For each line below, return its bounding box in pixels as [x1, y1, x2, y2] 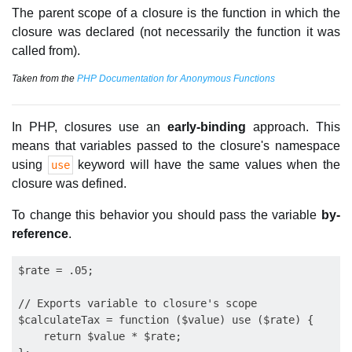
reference [12, 227, 68, 240]
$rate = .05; [18, 264, 93, 277]
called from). [12, 44, 80, 57]
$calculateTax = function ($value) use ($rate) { [18, 313, 313, 326]
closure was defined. [12, 177, 126, 190]
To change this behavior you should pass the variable [12, 208, 321, 222]
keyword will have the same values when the [72, 158, 341, 171]
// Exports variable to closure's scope [18, 297, 257, 310]
